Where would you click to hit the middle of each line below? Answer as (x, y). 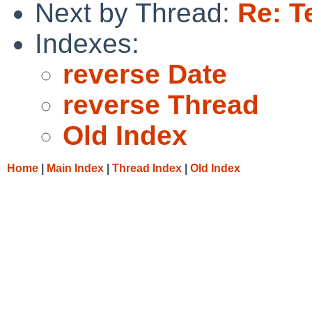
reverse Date (145, 74)
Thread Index (147, 168)
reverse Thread (161, 104)
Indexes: (87, 43)
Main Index (75, 168)
